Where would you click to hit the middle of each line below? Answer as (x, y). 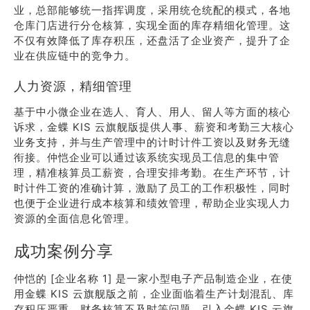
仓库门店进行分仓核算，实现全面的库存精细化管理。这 (152, 25)
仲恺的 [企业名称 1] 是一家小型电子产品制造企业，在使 (153, 279)
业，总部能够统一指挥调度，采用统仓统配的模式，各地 (152, 10)
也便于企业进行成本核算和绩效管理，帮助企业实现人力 (152, 203)
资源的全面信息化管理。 (75, 218)
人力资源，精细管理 (73, 86)
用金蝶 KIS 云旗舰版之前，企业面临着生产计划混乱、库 (154, 294)
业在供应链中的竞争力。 (75, 56)
